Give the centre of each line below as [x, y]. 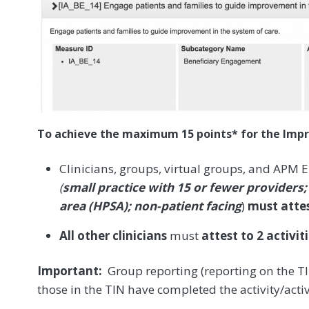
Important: [70, 270]
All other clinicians [113, 235]
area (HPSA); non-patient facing [150, 206]
